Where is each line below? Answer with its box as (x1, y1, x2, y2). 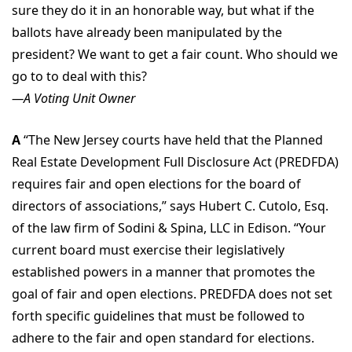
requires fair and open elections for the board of (12, 175, 301, 192)
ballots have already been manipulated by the (12, 24, 282, 41)
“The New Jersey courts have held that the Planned (20, 131, 323, 148)
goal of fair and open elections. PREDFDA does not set (12, 285, 332, 302)
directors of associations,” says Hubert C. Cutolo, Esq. (12, 197, 328, 214)
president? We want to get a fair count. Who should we (12, 46, 338, 63)
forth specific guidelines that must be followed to (12, 307, 305, 324)
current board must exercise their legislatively (12, 241, 284, 258)
